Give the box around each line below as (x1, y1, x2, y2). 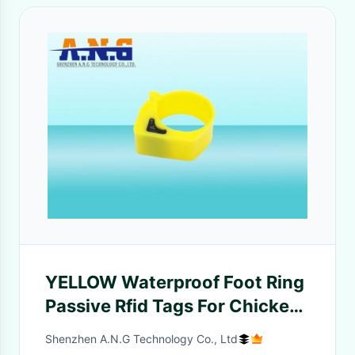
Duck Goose (45, 319, 149, 340)
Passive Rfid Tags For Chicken (45, 296, 300, 316)
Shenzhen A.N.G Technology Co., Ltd (45, 332, 238, 345)
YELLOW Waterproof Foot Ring (45, 272, 304, 292)
